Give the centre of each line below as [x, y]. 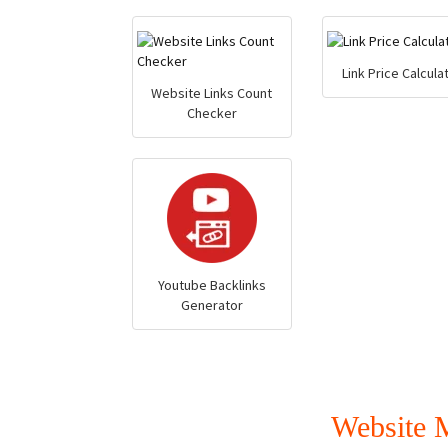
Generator [211, 305]
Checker [211, 113]
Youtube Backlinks [211, 285]
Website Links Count [212, 93]
